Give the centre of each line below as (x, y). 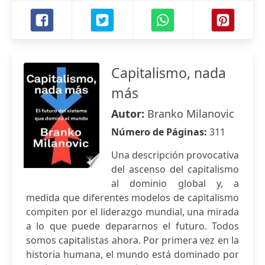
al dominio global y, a (175, 183)
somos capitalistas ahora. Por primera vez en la (132, 240)
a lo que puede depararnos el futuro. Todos (132, 226)
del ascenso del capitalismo (175, 169)
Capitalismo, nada (169, 73)
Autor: (129, 114)
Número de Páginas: (160, 132)
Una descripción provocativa (175, 155)
